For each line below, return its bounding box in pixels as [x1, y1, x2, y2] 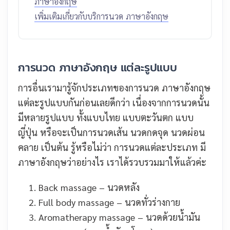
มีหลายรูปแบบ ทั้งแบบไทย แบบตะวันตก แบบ [18, 111, 194, 123]
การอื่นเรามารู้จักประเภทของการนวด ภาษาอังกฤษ [18, 82, 210, 93]
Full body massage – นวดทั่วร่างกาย [39, 196, 180, 208]
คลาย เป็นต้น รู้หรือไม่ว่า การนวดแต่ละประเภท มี [18, 141, 206, 153]
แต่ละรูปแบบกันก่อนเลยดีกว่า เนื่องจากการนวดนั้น [18, 97, 209, 108]
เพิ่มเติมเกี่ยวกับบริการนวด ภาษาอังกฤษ [34, 11, 168, 22]
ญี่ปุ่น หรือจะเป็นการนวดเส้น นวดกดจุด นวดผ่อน [18, 126, 205, 138]
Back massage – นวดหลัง [39, 181, 140, 193]
